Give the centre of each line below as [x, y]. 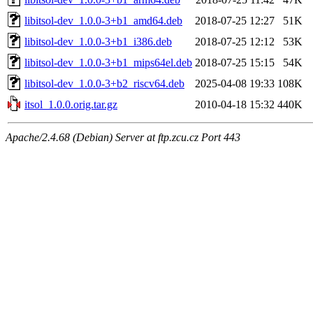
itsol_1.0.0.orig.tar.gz [71, 104]
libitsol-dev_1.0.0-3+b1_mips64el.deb [108, 62]
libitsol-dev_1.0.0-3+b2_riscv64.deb [104, 83]
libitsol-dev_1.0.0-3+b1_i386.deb [98, 41]
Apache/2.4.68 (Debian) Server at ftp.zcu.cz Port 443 [123, 137]
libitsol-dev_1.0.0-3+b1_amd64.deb [103, 20]
